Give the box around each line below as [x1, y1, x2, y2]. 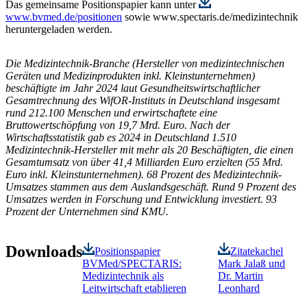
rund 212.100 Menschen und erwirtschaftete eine [5, 106, 217, 119]
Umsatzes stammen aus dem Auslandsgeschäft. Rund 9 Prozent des [5, 180, 296, 193]
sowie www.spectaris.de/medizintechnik [122, 10, 298, 23]
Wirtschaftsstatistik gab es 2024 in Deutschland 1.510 [5, 131, 236, 143]
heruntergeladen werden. [5, 23, 112, 35]
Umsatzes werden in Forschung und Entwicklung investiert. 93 [5, 193, 277, 205]
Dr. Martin [218, 269, 264, 282]
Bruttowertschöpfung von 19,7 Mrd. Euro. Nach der [5, 119, 230, 131]
